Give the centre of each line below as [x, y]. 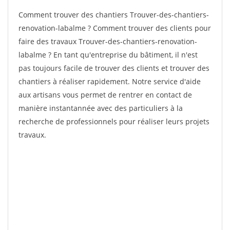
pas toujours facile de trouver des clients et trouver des [114, 68]
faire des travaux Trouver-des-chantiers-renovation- [108, 41]
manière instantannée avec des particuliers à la [101, 108]
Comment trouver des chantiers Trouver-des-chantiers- [114, 15]
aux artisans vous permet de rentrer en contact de [105, 95]
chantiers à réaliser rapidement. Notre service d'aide [110, 81]
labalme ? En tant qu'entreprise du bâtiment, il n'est [108, 55]
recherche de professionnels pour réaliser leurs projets [114, 121]
